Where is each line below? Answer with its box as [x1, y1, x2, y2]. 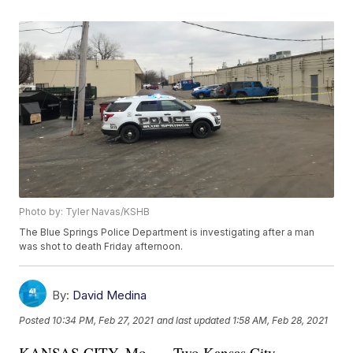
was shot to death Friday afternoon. [19, 240, 184, 253]
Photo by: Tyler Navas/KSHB [19, 206, 150, 218]
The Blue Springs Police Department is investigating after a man [19, 226, 315, 239]
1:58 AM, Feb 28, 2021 [232, 314, 329, 326]
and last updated [157, 314, 231, 326]
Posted [19, 314, 53, 326]
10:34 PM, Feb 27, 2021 [52, 314, 154, 326]
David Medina [72, 288, 147, 303]
